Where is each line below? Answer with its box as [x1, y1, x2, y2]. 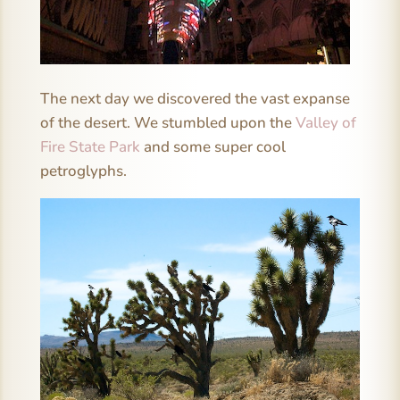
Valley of [295, 112, 356, 133]
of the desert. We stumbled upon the [39, 112, 296, 133]
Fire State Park [39, 136, 140, 157]
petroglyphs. [39, 160, 127, 181]
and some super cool [139, 136, 286, 157]
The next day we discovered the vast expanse [39, 87, 350, 109]
